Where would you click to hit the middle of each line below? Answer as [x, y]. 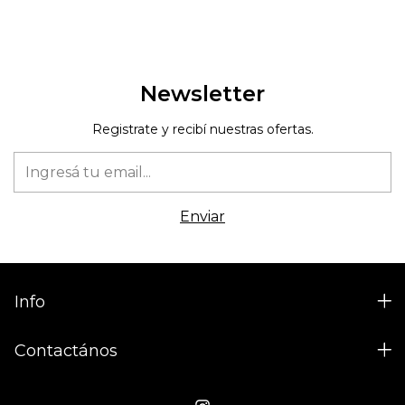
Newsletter [202, 93]
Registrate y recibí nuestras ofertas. [202, 129]
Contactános [66, 350]
